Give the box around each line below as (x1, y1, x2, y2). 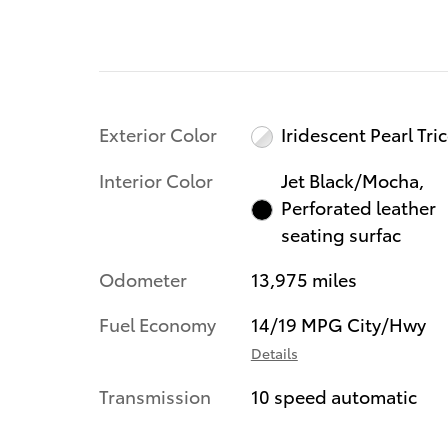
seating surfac (281, 221, 402, 247)
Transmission (99, 383, 211, 409)
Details (250, 343, 298, 364)
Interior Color (99, 167, 213, 193)
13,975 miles (250, 266, 357, 292)
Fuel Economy (99, 311, 216, 337)
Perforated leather (281, 194, 437, 220)
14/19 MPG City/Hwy (250, 311, 426, 337)
